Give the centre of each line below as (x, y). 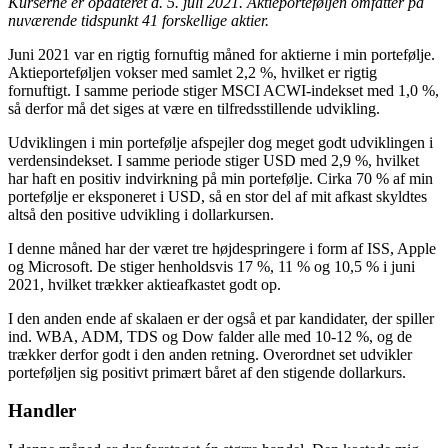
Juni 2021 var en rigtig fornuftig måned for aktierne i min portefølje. (221, 54)
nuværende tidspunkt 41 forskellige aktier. (138, 20)
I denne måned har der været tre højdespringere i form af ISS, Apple (222, 248)
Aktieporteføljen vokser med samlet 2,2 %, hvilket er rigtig (192, 72)
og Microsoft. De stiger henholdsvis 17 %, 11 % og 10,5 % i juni (211, 266)
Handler (42, 411)
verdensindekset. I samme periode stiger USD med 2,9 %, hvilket (213, 160)
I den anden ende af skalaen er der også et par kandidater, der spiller (221, 318)
